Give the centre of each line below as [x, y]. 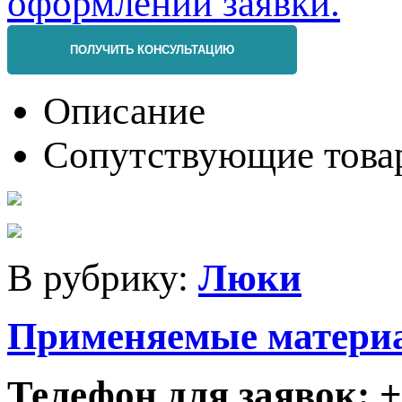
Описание [124, 111]
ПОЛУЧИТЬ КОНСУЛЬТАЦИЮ [152, 50]
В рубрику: [103, 278]
